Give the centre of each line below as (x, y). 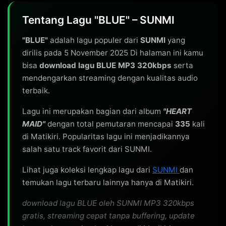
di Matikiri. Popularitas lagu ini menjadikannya (106, 136)
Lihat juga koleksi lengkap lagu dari (87, 170)
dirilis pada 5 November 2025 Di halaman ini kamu (113, 53)
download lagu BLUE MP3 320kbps (105, 65)
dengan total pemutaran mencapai (110, 124)
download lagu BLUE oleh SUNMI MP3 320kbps (108, 203)
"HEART (177, 111)
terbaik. (36, 91)
